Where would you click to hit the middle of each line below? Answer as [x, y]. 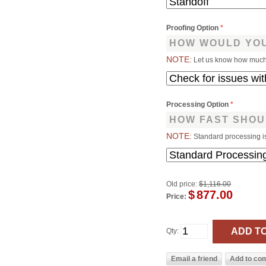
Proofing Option [194, 28]
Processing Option [199, 104]
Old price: [182, 184]
